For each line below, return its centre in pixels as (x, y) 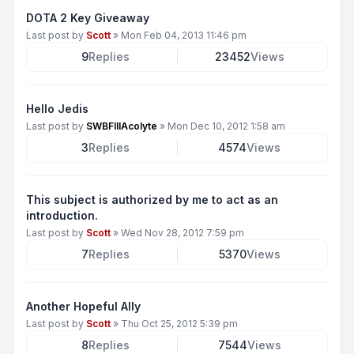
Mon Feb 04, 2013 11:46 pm (184, 35)
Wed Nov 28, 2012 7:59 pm (183, 233)
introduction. (62, 215)
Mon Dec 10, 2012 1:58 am (226, 126)
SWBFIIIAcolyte (122, 126)
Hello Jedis (57, 109)
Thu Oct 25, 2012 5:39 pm (179, 324)
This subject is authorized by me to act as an (152, 200)
